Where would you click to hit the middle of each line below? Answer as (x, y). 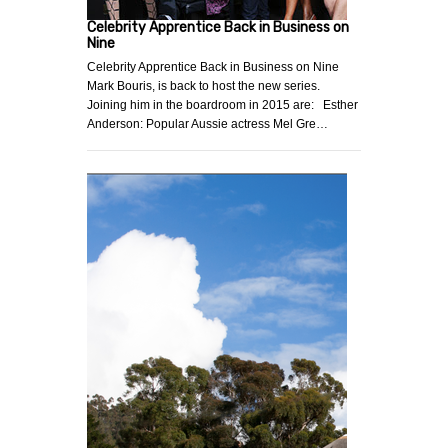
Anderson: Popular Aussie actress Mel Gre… (207, 124)
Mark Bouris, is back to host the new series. (203, 86)
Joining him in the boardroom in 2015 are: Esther (222, 105)
